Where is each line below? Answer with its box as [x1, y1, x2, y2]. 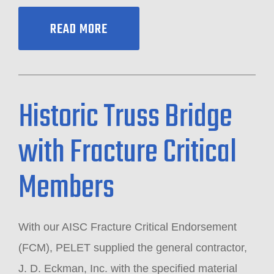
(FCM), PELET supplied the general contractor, [18, 242, 247, 254]
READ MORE [50, 19, 108, 40]
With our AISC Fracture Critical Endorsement [18, 221, 237, 233]
